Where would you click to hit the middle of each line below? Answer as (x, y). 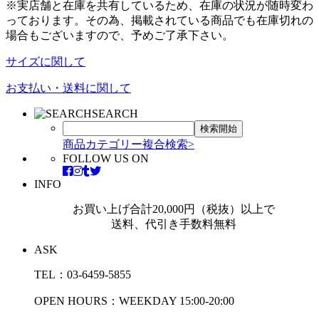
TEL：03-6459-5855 (83, 275)
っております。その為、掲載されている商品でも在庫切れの (159, 21)
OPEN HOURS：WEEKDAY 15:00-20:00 (134, 301)
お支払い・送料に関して (68, 88)
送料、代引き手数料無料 (174, 224)
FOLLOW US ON (106, 159)
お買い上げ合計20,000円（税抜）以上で (174, 209)
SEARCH (115, 114)
